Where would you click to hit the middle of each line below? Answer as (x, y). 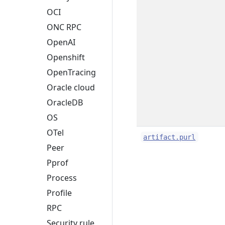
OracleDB (65, 103)
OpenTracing (71, 73)
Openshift (66, 58)
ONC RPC (64, 27)
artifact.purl (170, 137)
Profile (59, 193)
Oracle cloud (71, 88)
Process (62, 178)
